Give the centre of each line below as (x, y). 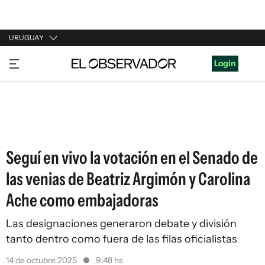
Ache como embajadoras (82, 200)
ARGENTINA (33, 82)
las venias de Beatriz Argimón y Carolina (128, 179)
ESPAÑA (25, 105)
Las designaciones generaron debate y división (121, 224)
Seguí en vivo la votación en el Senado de (132, 158)
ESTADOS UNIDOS (45, 127)
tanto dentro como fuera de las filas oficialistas (122, 239)
